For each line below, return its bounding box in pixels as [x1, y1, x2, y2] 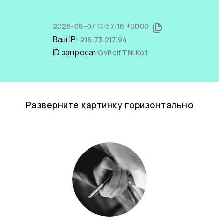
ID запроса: [52, 47, 98, 58]
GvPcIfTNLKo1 [97, 47, 148, 58]
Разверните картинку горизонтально [25, 99, 194, 110]
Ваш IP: [52, 34, 80, 44]
